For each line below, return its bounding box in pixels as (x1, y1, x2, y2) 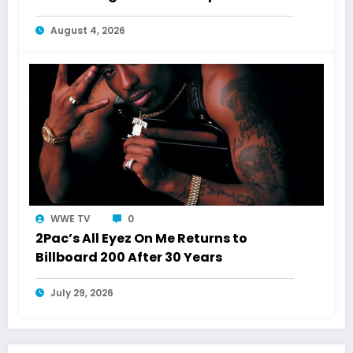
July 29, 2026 (50, 286, 113, 300)
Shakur (35, 5, 84, 24)
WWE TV (50, 212, 91, 226)
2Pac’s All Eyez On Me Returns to (35, 229, 247, 248)
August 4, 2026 (50, 24, 125, 38)
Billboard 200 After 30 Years (35, 248, 222, 267)
